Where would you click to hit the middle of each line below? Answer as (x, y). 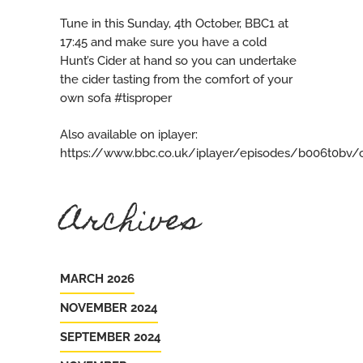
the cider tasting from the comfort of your (176, 79)
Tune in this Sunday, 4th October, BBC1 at (174, 23)
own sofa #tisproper (116, 98)
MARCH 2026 (97, 279)
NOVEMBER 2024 (109, 308)
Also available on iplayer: (129, 135)
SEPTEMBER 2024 (111, 337)
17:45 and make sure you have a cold (163, 42)
